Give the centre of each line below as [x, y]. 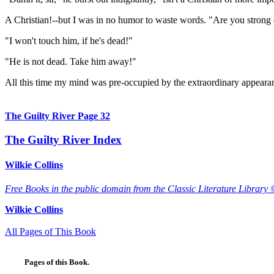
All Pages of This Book [50, 232]
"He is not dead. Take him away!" [71, 62]
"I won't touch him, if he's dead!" [69, 41]
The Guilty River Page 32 [57, 116]
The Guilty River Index [63, 139]
